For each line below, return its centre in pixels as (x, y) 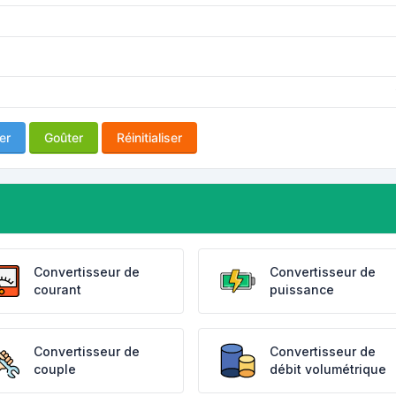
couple (55, 369)
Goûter (64, 137)
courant (58, 289)
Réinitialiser (149, 137)
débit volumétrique (327, 369)
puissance (301, 289)
